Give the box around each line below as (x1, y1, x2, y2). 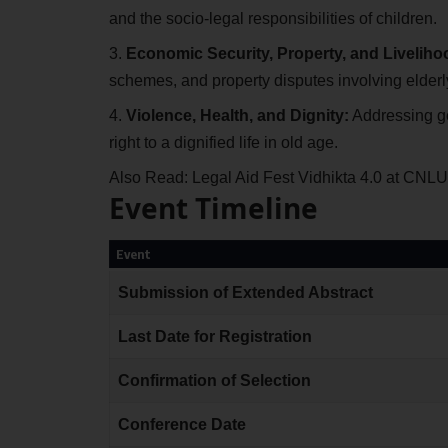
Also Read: (108, 168, 192, 186)
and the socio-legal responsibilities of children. (108, 9, 437, 27)
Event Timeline (108, 188, 318, 227)
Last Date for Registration (117, 328, 312, 346)
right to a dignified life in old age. (108, 133, 338, 151)
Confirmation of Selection (117, 372, 311, 390)
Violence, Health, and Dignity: (125, 106, 349, 124)
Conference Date (117, 416, 246, 434)
